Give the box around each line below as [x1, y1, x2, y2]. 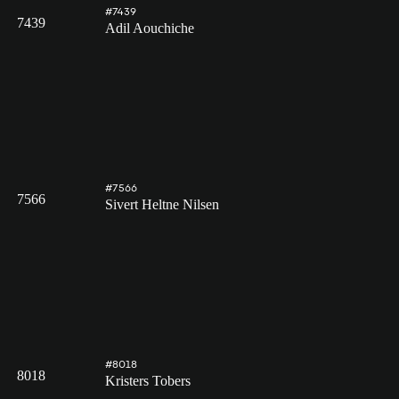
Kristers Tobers [105, 373, 191, 389]
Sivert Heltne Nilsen [105, 197, 219, 213]
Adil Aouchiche [105, 20, 194, 37]
